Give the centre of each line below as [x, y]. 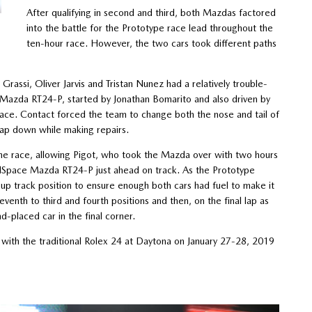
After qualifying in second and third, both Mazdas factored [151, 12]
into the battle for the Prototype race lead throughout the [149, 28]
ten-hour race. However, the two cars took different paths [151, 43]
